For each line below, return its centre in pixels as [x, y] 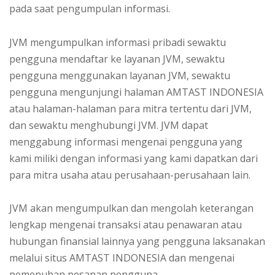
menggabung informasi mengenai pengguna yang [126, 141]
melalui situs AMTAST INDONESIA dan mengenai [122, 258]
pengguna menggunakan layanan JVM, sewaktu [120, 75]
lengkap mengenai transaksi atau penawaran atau [126, 224]
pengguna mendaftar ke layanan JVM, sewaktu [117, 59]
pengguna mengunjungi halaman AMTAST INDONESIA [136, 92]
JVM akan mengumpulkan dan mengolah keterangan [131, 208]
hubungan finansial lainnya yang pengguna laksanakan [137, 241]
